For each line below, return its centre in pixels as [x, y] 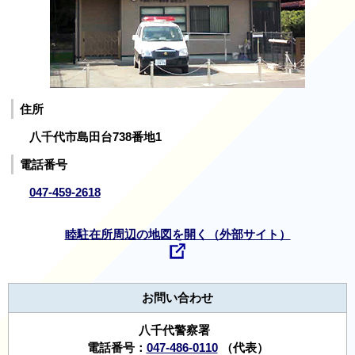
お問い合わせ [177, 298]
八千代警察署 [177, 331]
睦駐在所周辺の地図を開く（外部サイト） [177, 235]
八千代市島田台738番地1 [95, 137]
